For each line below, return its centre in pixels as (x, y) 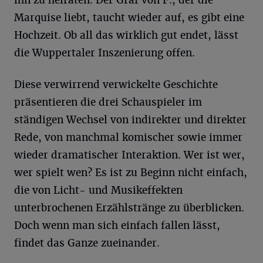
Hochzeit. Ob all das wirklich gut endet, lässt (126, 35)
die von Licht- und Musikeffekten (98, 190)
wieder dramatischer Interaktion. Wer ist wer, (129, 155)
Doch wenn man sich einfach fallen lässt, (117, 225)
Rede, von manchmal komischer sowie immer (128, 137)
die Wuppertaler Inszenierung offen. (104, 53)
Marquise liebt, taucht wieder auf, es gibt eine (129, 17)
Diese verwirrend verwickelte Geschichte (116, 84)
